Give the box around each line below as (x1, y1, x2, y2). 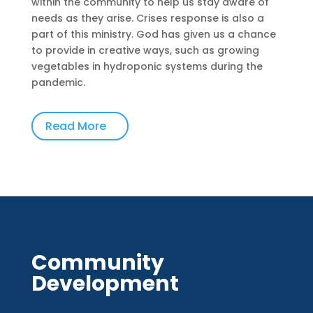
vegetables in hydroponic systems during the (31, 59, 263, 73)
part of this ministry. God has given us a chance (31, 27, 276, 41)
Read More (45, 117, 106, 134)
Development (31, 268, 179, 298)
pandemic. (31, 75, 85, 89)
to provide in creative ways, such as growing (31, 43, 259, 57)
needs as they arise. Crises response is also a (31, 10, 264, 25)
